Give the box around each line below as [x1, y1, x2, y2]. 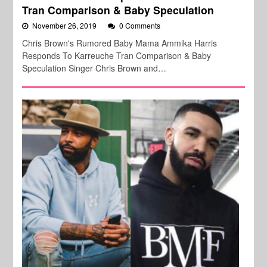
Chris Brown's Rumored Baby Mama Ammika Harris [22, 37, 218, 49]
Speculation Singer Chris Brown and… [22, 62, 167, 74]
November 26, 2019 [32, 20, 99, 31]
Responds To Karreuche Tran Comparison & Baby [22, 49, 212, 62]
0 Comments [119, 20, 161, 31]
